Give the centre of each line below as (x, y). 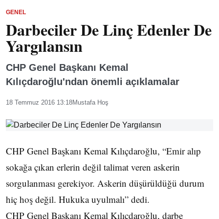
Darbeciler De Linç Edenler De (109, 30)
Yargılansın (44, 46)
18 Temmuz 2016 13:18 (39, 102)
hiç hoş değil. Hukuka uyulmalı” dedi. (78, 199)
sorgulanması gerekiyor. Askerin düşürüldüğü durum (105, 183)
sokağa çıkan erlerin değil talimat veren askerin (93, 167)
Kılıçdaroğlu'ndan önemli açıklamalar (93, 82)
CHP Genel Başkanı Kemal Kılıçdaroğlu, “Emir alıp (103, 151)
